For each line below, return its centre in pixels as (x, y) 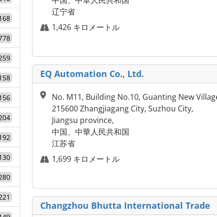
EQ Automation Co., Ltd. (92, 74)
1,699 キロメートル (86, 159)
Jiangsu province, (83, 120)
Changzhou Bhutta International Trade (125, 206)
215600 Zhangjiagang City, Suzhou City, (123, 109)
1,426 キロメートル (86, 27)
